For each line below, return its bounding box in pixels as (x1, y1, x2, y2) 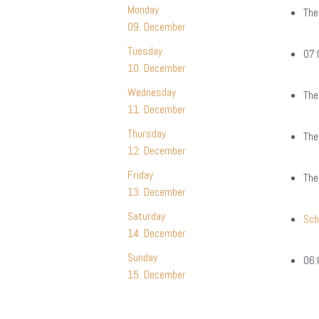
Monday (127, 2, 159, 18)
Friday (127, 167, 153, 183)
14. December (127, 226, 186, 241)
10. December (127, 61, 186, 76)
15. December (127, 267, 186, 283)
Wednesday (127, 85, 176, 100)
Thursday (127, 126, 166, 142)
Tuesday (127, 43, 162, 59)
